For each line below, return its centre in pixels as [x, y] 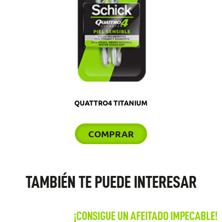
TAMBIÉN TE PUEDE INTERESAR [111, 182]
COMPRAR [111, 134]
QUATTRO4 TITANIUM [111, 103]
